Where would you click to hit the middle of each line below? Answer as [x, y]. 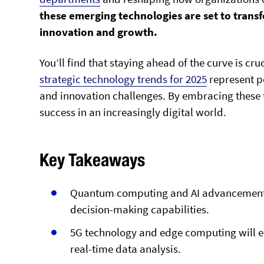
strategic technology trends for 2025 [123, 79]
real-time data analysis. [126, 249]
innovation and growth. [99, 32]
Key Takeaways [93, 160]
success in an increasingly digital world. [133, 112]
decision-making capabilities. [140, 209]
